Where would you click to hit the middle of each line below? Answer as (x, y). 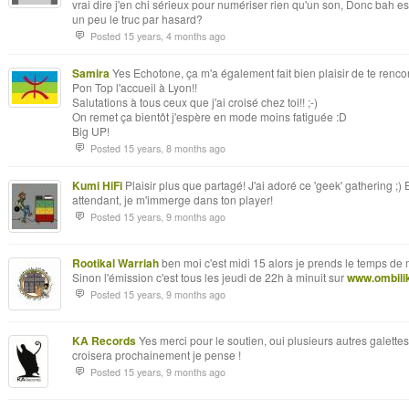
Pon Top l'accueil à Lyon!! (135, 87)
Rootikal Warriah (115, 263)
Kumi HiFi (97, 185)
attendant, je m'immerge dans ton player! (173, 199)
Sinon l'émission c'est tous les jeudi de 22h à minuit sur (210, 277)
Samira (91, 73)
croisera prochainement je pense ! (157, 355)
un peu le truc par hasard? (137, 19)
